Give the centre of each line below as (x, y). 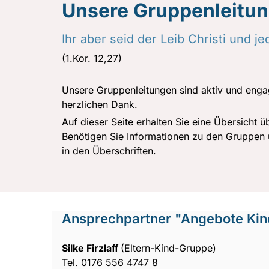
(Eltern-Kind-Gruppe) (168, 248)
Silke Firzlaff (91, 248)
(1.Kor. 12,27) (92, 58)
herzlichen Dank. (100, 104)
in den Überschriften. (110, 150)
